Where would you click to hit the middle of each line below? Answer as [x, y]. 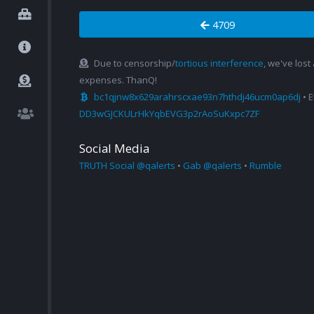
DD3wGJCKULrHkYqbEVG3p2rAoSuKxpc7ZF [169, 114]
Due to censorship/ [135, 63]
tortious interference [219, 63]
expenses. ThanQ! [118, 80]
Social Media [114, 149]
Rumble [266, 166]
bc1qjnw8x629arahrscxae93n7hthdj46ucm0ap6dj [197, 97]
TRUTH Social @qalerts [127, 166]
